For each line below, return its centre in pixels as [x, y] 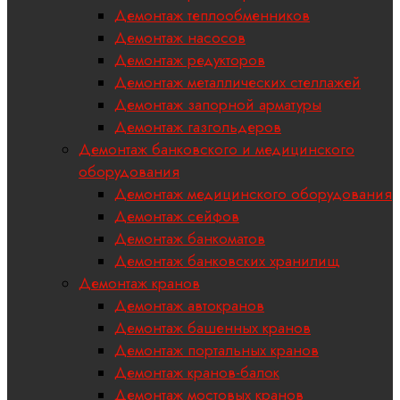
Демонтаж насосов [180, 38]
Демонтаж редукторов [190, 60]
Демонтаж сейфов [177, 217]
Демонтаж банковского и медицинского [217, 150]
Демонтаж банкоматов [190, 239]
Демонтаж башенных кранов [212, 328]
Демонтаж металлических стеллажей [237, 83]
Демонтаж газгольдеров [198, 127]
